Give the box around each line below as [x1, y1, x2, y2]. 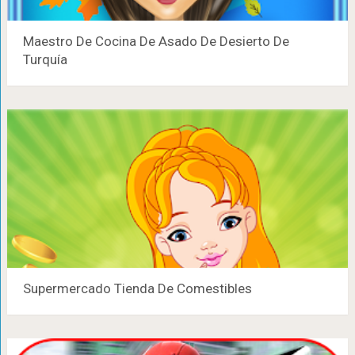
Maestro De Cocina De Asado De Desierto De [22, 33, 289, 49]
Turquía [22, 52, 67, 67]
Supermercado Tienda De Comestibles [22, 281, 252, 296]
